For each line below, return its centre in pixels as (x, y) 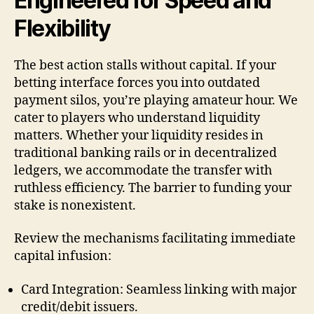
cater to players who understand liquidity (137, 118)
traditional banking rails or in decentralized (145, 153)
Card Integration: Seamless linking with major (159, 289)
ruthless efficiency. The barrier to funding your (153, 188)
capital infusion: (63, 256)
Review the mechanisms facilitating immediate (155, 239)
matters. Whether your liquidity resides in (139, 135)
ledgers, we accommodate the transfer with (143, 170)
